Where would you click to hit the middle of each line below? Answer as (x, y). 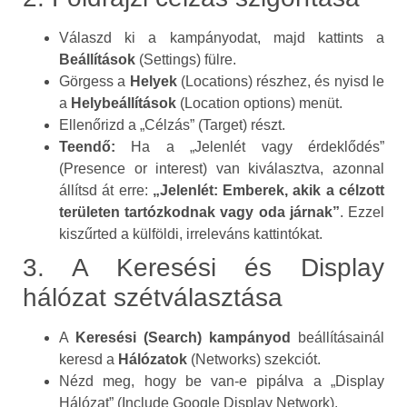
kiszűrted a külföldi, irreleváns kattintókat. (191, 234)
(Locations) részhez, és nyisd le (281, 82)
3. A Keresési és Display (203, 268)
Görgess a (94, 82)
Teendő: (87, 147)
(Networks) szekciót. (254, 360)
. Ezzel (362, 213)
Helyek (153, 82)
